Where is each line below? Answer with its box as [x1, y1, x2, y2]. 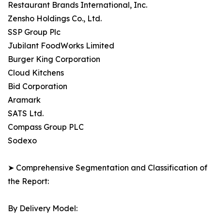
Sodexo [8, 136, 37, 146]
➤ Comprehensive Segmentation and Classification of [8, 163, 207, 173]
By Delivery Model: [8, 203, 77, 214]
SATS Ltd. [8, 108, 44, 119]
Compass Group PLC [8, 122, 84, 132]
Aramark [8, 95, 41, 105]
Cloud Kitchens [8, 68, 64, 78]
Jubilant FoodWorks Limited [8, 41, 114, 51]
